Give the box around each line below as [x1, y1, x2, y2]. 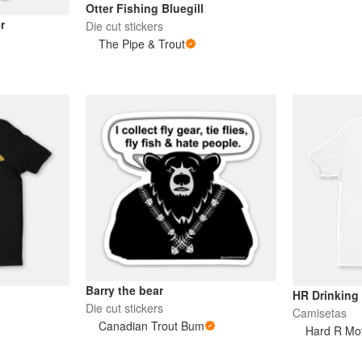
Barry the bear [85, 281, 163, 298]
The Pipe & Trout [98, 36, 185, 53]
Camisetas [293, 304, 347, 321]
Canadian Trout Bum [98, 317, 204, 334]
